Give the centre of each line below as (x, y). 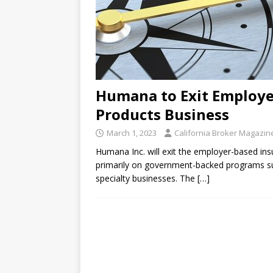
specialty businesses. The (147, 179)
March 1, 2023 (132, 133)
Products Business (162, 115)
